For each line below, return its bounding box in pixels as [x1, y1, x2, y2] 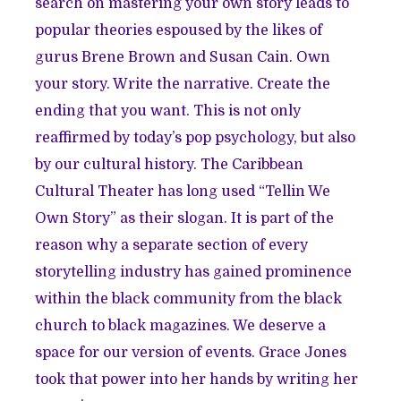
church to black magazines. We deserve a [35, 318, 327, 335]
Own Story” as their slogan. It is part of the [35, 210, 335, 227]
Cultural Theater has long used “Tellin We [35, 183, 331, 200]
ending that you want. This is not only [35, 103, 302, 120]
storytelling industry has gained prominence [35, 264, 353, 281]
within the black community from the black [35, 291, 343, 308]
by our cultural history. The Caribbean [35, 157, 304, 174]
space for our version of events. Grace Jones [35, 345, 347, 362]
